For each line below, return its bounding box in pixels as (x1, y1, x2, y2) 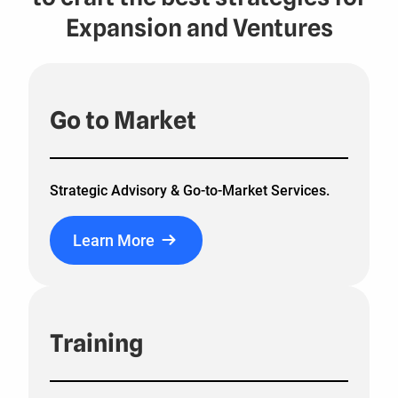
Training (50, 328, 143, 357)
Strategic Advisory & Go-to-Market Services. (50, 182, 330, 200)
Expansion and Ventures (65, 13, 333, 43)
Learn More (73, 231, 155, 251)
